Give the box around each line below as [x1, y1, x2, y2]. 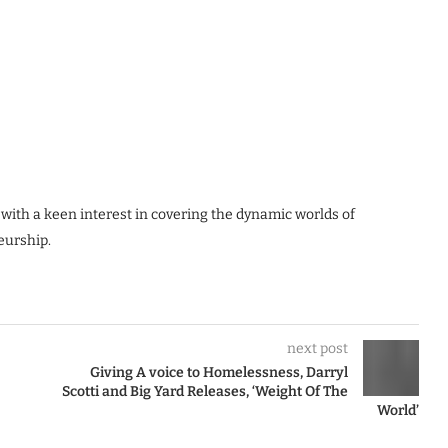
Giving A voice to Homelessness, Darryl [89, 364, 348, 382]
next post [286, 340, 348, 358]
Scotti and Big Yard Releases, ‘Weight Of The [61, 383, 348, 401]
